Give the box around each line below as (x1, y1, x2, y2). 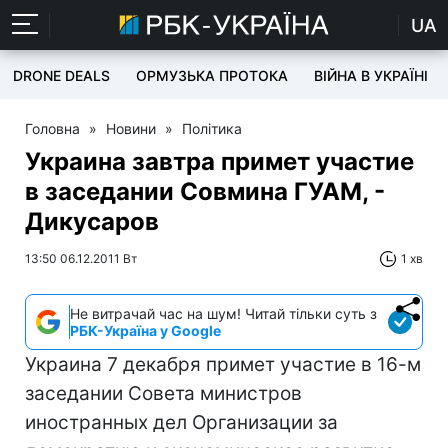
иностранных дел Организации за (25, 411, 338, 434)
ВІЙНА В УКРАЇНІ (314, 67, 428, 84)
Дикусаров (25, 207, 159, 236)
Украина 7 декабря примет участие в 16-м (25, 353, 421, 376)
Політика (182, 120, 242, 137)
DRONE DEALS (13, 67, 110, 84)
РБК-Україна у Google (70, 322, 221, 339)
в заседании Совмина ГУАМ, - (25, 177, 385, 206)
